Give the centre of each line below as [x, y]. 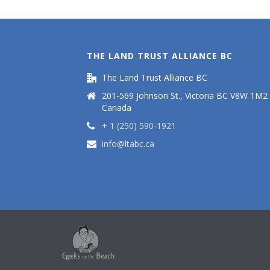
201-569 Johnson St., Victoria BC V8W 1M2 [185, 96]
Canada [117, 108]
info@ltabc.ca [128, 144]
